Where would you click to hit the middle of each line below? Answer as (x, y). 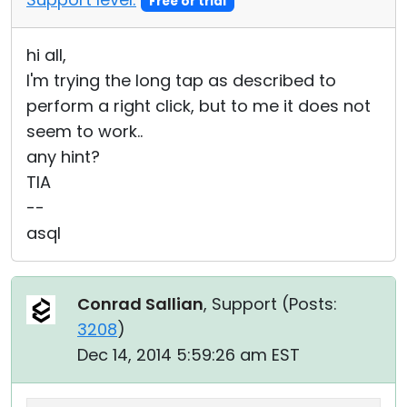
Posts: (313, 304)
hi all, (46, 55)
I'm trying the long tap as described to (181, 80)
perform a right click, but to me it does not (199, 106)
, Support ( (246, 304)
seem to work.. (84, 131)
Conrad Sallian (140, 304)
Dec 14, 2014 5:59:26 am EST (189, 355)
